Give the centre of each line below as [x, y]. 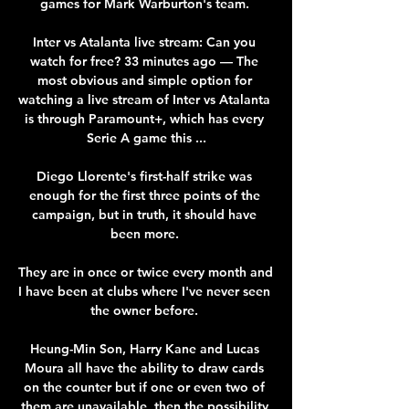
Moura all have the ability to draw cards [144, 367]
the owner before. [146, 310]
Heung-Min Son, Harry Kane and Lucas [144, 348]
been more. [146, 233]
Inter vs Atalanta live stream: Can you [144, 42]
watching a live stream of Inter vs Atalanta [144, 99]
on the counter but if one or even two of [144, 387]
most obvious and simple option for [144, 80]
